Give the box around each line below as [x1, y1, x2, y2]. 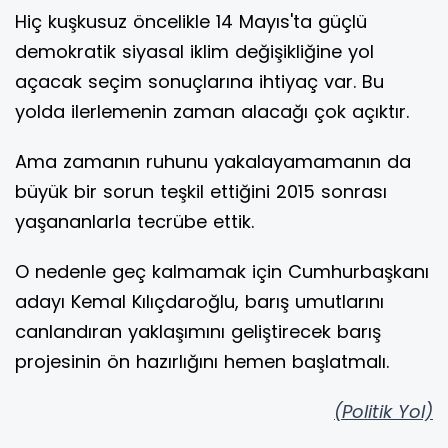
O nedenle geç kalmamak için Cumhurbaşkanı [15, 259, 429, 285]
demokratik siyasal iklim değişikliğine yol [15, 39, 374, 65]
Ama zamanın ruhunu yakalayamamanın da [15, 149, 411, 175]
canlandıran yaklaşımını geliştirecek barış [15, 319, 381, 345]
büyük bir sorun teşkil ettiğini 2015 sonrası [15, 179, 387, 205]
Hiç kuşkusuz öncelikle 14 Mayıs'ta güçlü [15, 9, 367, 35]
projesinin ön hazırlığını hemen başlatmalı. [15, 349, 389, 375]
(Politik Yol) [334, 399, 433, 425]
